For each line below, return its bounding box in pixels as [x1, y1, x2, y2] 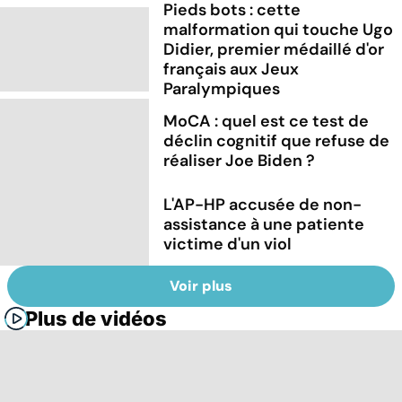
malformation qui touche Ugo [163, 18, 394, 40]
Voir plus [170, 276, 232, 296]
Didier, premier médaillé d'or [163, 38, 385, 60]
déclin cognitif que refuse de [163, 129, 390, 152]
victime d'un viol [163, 232, 293, 255]
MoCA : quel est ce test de [163, 109, 370, 132]
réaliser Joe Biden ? [163, 149, 316, 171]
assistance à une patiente [163, 213, 365, 235]
